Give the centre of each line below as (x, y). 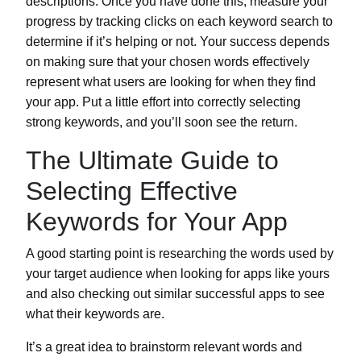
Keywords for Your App (157, 221)
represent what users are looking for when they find (171, 81)
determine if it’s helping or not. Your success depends (178, 41)
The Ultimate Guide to (152, 160)
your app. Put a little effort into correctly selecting (163, 102)
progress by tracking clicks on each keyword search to (179, 21)
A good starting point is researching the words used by (180, 253)
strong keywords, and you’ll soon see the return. (162, 122)
